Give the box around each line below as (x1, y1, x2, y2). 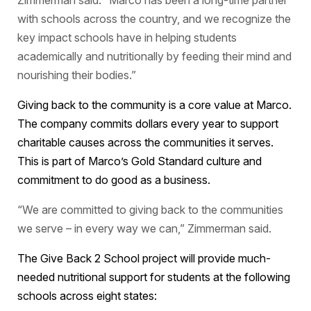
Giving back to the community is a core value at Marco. (17, 98, 292, 112)
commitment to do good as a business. (17, 173, 210, 187)
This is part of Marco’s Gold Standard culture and (17, 154, 262, 168)
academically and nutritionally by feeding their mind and (17, 49, 292, 63)
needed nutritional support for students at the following (17, 270, 290, 284)
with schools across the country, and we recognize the (17, 12, 291, 26)
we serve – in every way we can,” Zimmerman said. (17, 221, 271, 235)
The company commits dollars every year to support (17, 117, 278, 131)
